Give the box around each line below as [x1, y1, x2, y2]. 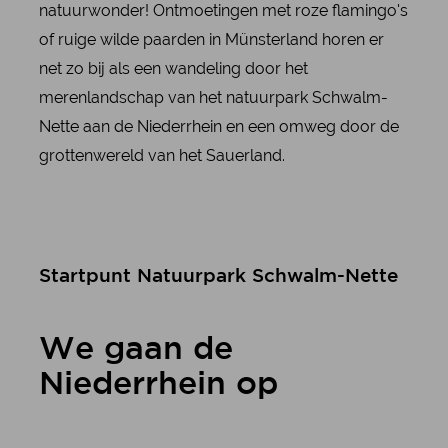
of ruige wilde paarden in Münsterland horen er [38, 29, 384, 49]
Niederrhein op [38, 370, 278, 399]
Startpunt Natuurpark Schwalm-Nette [38, 267, 398, 285]
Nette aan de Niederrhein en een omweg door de [38, 116, 399, 136]
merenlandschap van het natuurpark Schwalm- [38, 87, 388, 107]
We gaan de [38, 335, 233, 364]
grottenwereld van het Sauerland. [38, 145, 285, 165]
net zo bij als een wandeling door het [38, 58, 308, 78]
